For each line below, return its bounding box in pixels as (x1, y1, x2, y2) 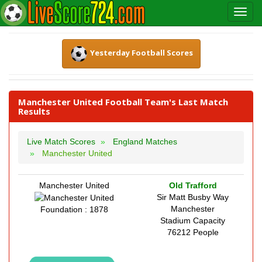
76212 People (167, 227, 219, 237)
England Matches (113, 137, 177, 146)
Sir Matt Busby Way (157, 192, 229, 202)
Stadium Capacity (160, 216, 225, 225)
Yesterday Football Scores (89, 47, 193, 58)
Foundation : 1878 (40, 205, 108, 215)
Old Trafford (168, 181, 217, 190)
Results (18, 105, 50, 117)
